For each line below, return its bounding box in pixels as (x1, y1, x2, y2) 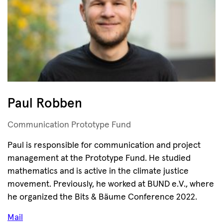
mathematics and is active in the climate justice (7, 167, 189, 176)
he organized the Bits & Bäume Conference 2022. (7, 193, 197, 202)
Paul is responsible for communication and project (7, 141, 201, 150)
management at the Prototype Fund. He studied (7, 154, 191, 163)
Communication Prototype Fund (7, 120, 131, 129)
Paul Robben (7, 97, 82, 111)
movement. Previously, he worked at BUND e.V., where (7, 180, 214, 189)
